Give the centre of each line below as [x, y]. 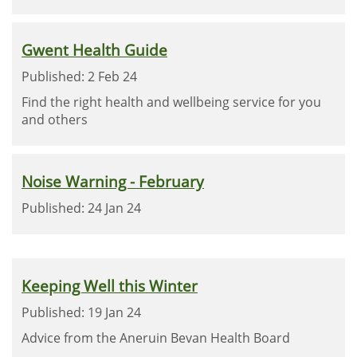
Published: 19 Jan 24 [81, 312]
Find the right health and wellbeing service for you [171, 102]
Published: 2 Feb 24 [79, 76]
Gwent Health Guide [94, 50]
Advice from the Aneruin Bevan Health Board [156, 338]
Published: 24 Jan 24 [81, 208]
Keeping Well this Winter [110, 286]
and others [55, 120]
